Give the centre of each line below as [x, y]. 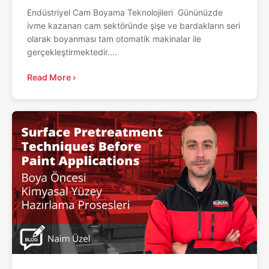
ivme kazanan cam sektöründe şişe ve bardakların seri [134, 25]
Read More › [51, 77]
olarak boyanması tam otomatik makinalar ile [114, 38]
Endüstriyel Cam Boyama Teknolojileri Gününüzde [125, 12]
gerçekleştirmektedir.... [72, 52]
